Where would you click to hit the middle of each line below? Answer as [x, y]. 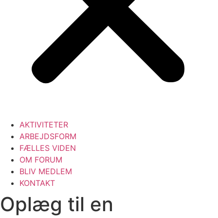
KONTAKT [37, 183]
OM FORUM [41, 160]
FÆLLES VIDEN [48, 148]
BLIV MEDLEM [46, 171]
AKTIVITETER [44, 125]
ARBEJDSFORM [48, 136]
